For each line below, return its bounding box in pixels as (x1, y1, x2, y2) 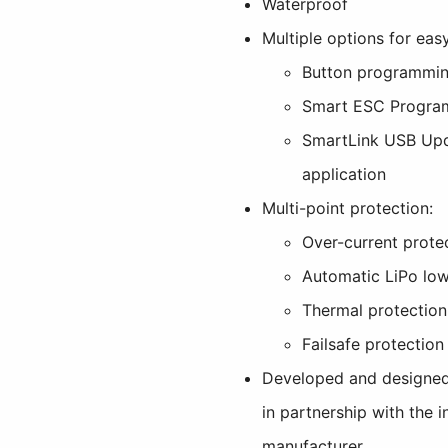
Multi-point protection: (262, 197, 434, 218)
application (302, 163, 387, 184)
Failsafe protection (302, 333, 445, 354)
